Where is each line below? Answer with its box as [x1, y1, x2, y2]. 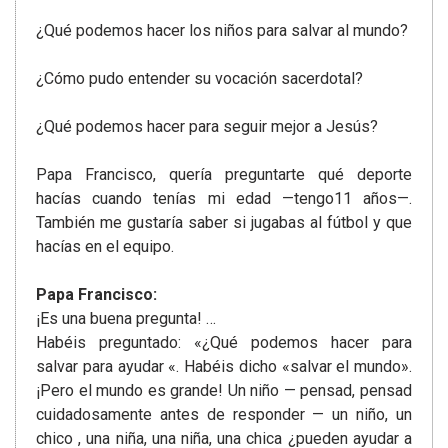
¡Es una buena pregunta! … [36, 309, 216, 329]
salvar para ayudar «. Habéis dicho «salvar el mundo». [36, 357, 412, 377]
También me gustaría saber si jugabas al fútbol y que [36, 213, 412, 233]
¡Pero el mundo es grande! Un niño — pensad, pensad [36, 381, 412, 401]
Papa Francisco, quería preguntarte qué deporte [36, 165, 412, 185]
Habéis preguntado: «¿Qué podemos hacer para [36, 333, 412, 353]
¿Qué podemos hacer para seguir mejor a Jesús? [36, 117, 378, 137]
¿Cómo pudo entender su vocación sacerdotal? [36, 69, 363, 89]
